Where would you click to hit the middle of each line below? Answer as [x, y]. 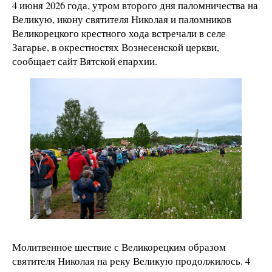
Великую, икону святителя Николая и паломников [122, 19]
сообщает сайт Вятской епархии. [85, 61]
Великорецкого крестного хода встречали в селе [119, 33]
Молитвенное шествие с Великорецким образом [119, 246]
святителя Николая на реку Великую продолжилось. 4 [131, 260]
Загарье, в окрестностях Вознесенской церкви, [116, 47]
